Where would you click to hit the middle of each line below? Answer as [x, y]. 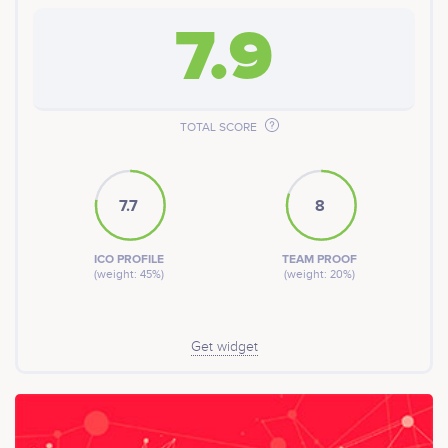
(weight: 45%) [128, 273]
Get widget [224, 346]
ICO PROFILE [128, 259]
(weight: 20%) [319, 273]
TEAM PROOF [319, 259]
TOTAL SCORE [219, 126]
